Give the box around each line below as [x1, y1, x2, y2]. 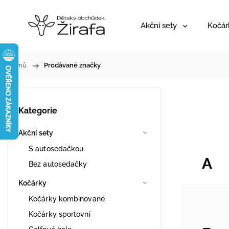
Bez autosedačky [29, 159, 87, 168]
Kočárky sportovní [29, 210, 90, 218]
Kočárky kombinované [29, 194, 105, 203]
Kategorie [18, 106, 57, 116]
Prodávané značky [44, 61, 101, 69]
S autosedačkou [29, 144, 84, 153]
